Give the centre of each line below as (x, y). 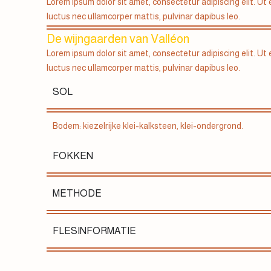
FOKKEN (73, 155)
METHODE (77, 193)
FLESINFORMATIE (95, 230)
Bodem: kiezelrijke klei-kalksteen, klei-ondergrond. (148, 126)
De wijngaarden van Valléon (118, 39)
